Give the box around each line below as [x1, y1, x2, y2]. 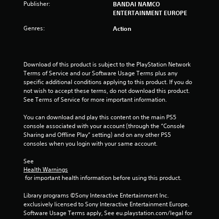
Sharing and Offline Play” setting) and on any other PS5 [23, 131, 171, 139]
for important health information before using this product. [25, 174, 181, 182]
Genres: [23, 24, 45, 32]
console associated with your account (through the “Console [23, 122, 185, 130]
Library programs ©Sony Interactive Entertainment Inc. [23, 191, 169, 199]
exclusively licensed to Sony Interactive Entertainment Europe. [23, 200, 189, 208]
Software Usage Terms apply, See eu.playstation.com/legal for [23, 209, 192, 217]
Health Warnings [23, 165, 68, 174]
